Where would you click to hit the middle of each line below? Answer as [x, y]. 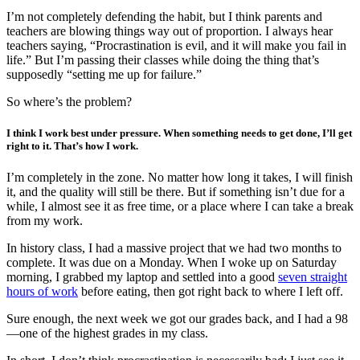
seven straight [313, 277]
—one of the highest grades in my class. [107, 333]
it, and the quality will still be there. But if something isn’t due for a [176, 192]
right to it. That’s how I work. [72, 146]
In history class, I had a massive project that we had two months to [174, 248]
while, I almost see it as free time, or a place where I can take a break [180, 207]
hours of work [42, 292]
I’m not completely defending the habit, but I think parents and [164, 17]
